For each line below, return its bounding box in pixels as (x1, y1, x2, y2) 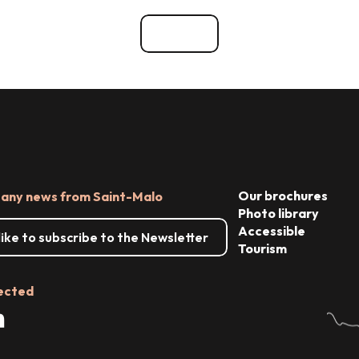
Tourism (237, 240, 287, 256)
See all (159, 26, 200, 42)
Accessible (237, 222, 305, 239)
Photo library (237, 204, 319, 221)
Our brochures (237, 187, 328, 204)
